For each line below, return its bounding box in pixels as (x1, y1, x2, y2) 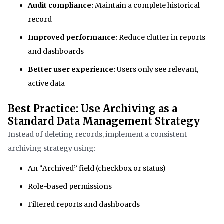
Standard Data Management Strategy (8, 114, 200, 127)
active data (28, 78, 65, 88)
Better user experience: (28, 64, 115, 74)
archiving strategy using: (8, 143, 95, 153)
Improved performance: (28, 32, 117, 42)
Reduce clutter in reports (117, 32, 205, 42)
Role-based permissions (28, 181, 112, 191)
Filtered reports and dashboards (28, 199, 140, 209)
